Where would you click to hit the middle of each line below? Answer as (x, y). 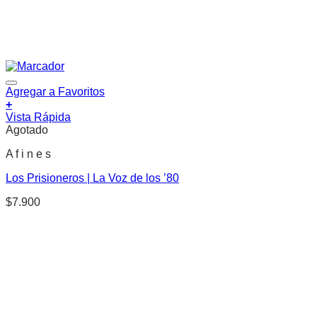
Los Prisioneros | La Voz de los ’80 (92, 178)
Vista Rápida (38, 117)
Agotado (27, 130)
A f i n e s (28, 154)
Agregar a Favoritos (55, 92)
